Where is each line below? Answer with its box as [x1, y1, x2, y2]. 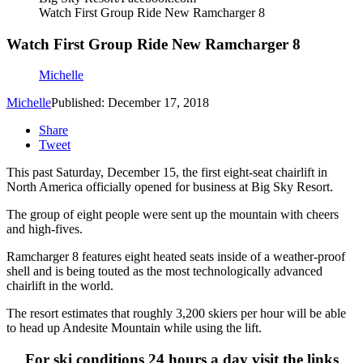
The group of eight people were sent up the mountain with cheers [6, 207, 339, 222]
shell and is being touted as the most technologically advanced [6, 264, 322, 279]
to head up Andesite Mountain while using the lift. [6, 321, 262, 335]
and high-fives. [6, 222, 83, 237]
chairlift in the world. [6, 279, 113, 293]
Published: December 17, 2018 [51, 96, 209, 110]
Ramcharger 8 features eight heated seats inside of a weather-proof [6, 250, 345, 264]
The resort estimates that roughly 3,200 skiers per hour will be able [6, 306, 346, 321]
